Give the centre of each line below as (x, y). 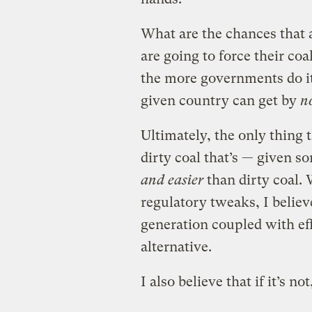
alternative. (176, 247)
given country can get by (220, 100)
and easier (172, 180)
